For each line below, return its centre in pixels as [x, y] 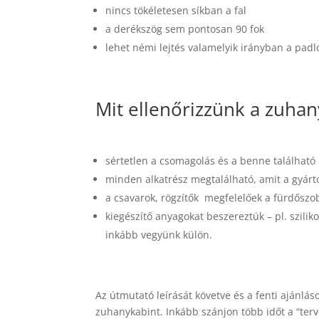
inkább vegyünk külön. [159, 235]
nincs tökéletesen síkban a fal [176, 10]
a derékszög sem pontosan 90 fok [185, 29]
